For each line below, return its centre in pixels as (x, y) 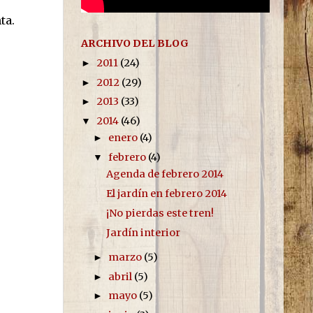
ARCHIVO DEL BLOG (135, 44)
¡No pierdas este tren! (160, 213)
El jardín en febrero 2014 (166, 194)
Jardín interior (143, 232)
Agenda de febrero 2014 (165, 174)
